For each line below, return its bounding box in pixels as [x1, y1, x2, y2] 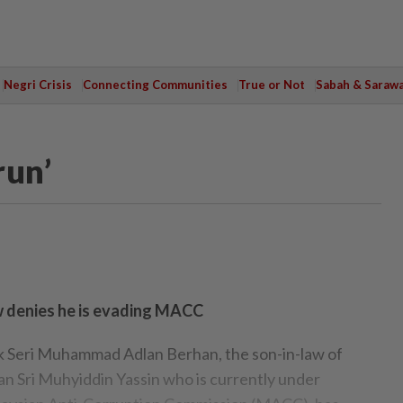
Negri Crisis [3, 77, 72, 92]
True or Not [237, 77, 305, 92]
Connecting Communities [82, 77, 228, 92]
